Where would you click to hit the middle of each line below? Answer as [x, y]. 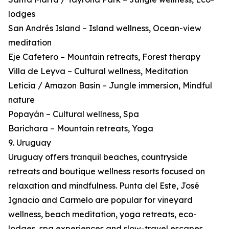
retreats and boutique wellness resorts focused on [107, 171]
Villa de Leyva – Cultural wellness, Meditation [98, 71]
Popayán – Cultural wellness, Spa [74, 114]
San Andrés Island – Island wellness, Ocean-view [105, 28]
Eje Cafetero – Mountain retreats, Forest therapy [104, 57]
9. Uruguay [30, 143]
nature [21, 100]
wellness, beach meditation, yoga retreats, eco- [102, 214]
